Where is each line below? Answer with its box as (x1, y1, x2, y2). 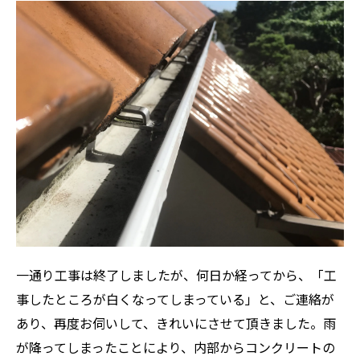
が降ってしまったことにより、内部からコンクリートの (16, 337, 335, 357)
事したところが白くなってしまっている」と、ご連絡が (16, 288, 334, 309)
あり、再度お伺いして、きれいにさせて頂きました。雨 (16, 313, 336, 333)
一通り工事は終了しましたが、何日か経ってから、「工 (16, 264, 337, 284)
